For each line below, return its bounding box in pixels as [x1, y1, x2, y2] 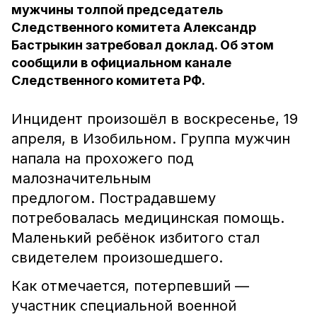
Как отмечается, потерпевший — [11, 277, 249, 294]
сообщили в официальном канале [11, 55, 231, 70]
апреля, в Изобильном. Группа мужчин [11, 130, 290, 147]
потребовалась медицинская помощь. [11, 209, 284, 226]
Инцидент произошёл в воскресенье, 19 [11, 110, 298, 127]
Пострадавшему [95, 190, 216, 207]
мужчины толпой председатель [11, 2, 223, 17]
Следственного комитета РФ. [11, 73, 205, 88]
